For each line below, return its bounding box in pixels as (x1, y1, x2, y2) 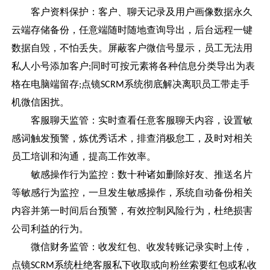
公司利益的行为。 (11, 224, 89, 234)
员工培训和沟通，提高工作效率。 (11, 151, 157, 162)
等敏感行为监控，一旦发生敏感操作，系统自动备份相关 (11, 187, 253, 198)
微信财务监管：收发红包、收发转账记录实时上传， (11, 242, 253, 253)
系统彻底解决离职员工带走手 (124, 79, 250, 90)
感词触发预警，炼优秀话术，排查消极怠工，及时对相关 (11, 133, 253, 144)
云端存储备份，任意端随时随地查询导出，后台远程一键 (11, 25, 253, 36)
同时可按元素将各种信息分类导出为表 (91, 61, 256, 72)
